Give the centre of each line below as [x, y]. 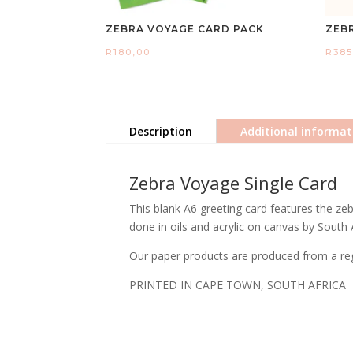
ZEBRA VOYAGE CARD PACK [185, 29]
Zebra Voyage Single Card [234, 182]
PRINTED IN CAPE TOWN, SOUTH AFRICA [238, 284]
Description [161, 131]
